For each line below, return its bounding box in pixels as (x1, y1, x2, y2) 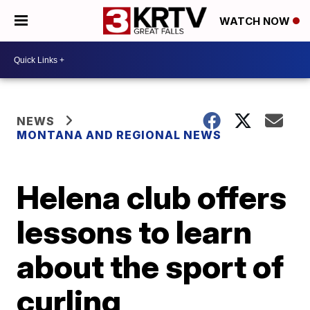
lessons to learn (17, 212, 253, 251)
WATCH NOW (219, 15, 293, 28)
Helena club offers (17, 178, 287, 217)
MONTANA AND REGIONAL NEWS (17, 128, 222, 142)
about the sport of (17, 247, 284, 286)
